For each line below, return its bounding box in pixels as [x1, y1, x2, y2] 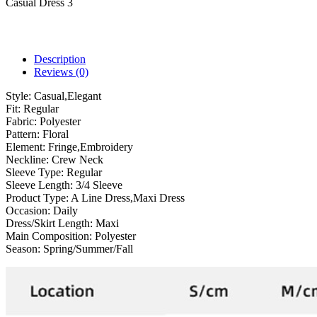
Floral [42, 128, 69, 141]
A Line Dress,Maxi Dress [71, 192, 185, 204]
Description [34, 53, 86, 66]
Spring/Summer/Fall [43, 243, 133, 255]
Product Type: [6, 192, 71, 204]
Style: [6, 90, 34, 103]
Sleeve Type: [6, 166, 67, 179]
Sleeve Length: [6, 179, 76, 192]
